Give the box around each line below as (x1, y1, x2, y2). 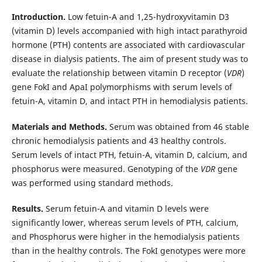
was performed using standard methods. (11, 177, 173, 188)
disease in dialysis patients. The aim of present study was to (11, 53, 248, 64)
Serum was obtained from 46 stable (106, 120, 249, 132)
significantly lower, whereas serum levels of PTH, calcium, (11, 216, 239, 228)
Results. (11, 202, 43, 214)
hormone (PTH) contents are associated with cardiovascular (11, 39, 245, 50)
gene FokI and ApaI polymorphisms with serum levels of (11, 81, 232, 92)
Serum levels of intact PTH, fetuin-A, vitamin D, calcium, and (11, 149, 247, 160)
